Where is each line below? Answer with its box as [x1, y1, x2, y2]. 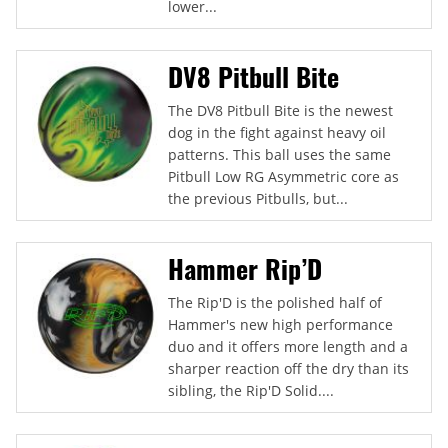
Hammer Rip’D [168, 248, 322, 288]
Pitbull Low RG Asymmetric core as [168, 166, 399, 186]
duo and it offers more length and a [168, 336, 408, 356]
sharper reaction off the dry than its [168, 358, 409, 378]
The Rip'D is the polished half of [168, 292, 382, 312]
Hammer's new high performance [168, 314, 393, 334]
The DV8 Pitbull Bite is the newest [168, 100, 393, 120]
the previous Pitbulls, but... [168, 188, 348, 208]
